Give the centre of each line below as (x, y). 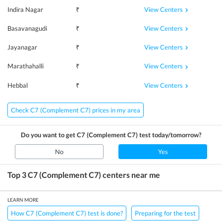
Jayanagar (22, 47)
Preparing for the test (165, 213)
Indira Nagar (25, 9)
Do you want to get (49, 135)
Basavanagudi (27, 28)
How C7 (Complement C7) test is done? (67, 213)
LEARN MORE (23, 199)
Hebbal (18, 85)
